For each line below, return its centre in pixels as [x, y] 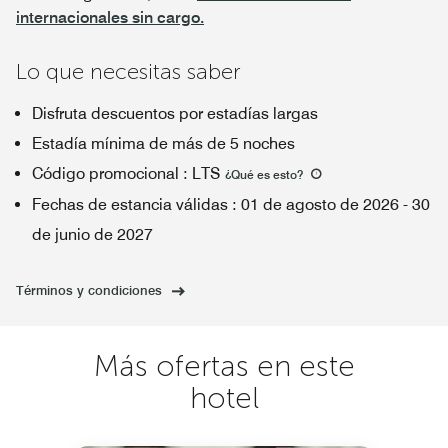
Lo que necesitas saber [128, 71]
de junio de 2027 [92, 234]
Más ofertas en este [224, 366]
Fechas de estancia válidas [130, 204]
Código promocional [105, 173]
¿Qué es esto [261, 174]
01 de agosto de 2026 [320, 204]
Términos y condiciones [89, 290]
